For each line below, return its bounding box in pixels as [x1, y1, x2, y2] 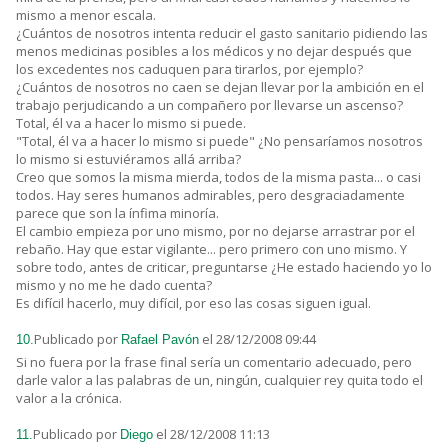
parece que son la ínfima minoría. [16, 204, 219, 223]
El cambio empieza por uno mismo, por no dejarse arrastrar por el [16, 222, 415, 241]
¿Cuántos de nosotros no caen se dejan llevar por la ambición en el [16, 78, 424, 97]
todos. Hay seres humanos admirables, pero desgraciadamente [16, 186, 405, 205]
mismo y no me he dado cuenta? [16, 276, 212, 295]
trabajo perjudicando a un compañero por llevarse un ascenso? [16, 96, 403, 115]
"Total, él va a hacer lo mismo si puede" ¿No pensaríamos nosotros [16, 132, 423, 151]
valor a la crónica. [16, 389, 122, 408]
